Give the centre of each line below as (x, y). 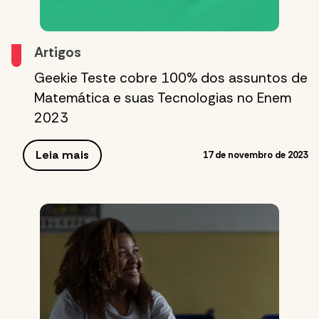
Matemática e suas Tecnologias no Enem (163, 98)
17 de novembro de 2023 (255, 155)
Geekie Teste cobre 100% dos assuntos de (171, 78)
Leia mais (62, 155)
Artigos (58, 52)
